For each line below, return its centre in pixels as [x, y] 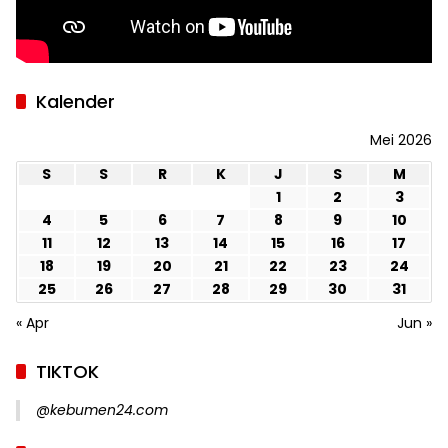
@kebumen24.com [102, 410]
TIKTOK [67, 372]
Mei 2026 [401, 140]
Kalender [75, 102]
